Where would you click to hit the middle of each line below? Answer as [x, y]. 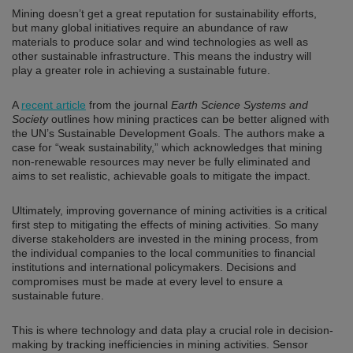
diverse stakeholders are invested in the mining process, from [165, 238]
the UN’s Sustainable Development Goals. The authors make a [168, 133]
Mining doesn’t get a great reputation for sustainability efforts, [164, 13]
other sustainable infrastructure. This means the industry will [162, 56]
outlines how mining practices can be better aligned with [189, 119]
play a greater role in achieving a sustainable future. [141, 70]
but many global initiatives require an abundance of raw [150, 27]
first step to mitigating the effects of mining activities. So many [165, 224]
